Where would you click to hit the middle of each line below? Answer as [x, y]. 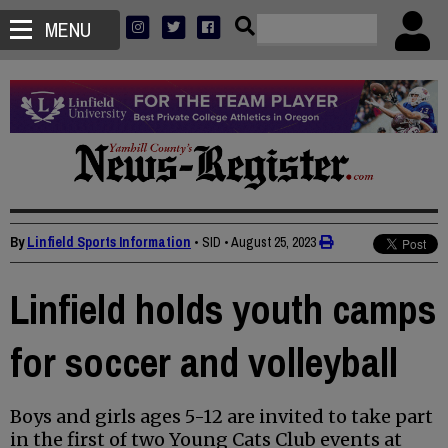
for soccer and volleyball [204, 363]
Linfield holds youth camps [223, 310]
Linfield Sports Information [109, 242]
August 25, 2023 [273, 242]
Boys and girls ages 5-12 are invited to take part [221, 417]
